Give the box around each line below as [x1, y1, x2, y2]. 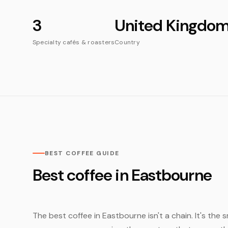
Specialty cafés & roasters [33, 38, 115, 46]
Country [115, 38, 140, 46]
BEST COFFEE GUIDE [45, 149, 120, 157]
